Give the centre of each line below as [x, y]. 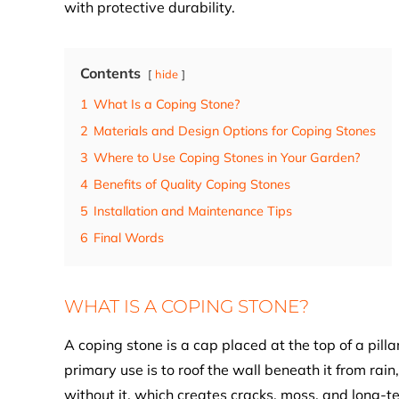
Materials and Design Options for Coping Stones [235, 131]
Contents [110, 73]
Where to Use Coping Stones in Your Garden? [227, 158]
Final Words [129, 238]
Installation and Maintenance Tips [193, 211]
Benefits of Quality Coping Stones [192, 184]
